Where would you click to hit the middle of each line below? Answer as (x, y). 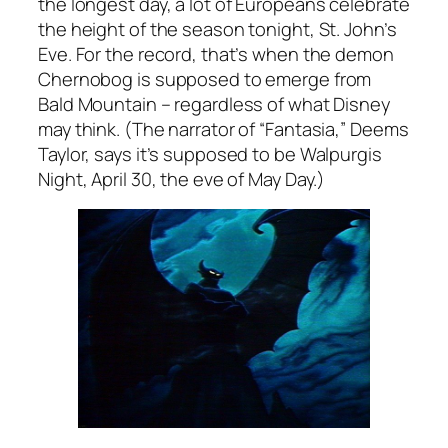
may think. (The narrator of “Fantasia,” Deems (223, 129)
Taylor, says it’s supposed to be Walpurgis (210, 154)
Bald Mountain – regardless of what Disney (214, 104)
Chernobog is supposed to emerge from (205, 79)
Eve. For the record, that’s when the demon (216, 54)
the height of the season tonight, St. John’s (217, 29)
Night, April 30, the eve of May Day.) (182, 179)
